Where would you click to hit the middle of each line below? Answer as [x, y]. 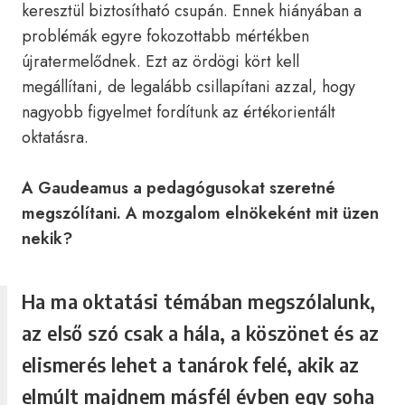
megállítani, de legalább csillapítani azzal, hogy [188, 87]
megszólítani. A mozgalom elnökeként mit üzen [200, 213]
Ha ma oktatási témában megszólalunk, [199, 301]
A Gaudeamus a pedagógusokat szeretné [179, 188]
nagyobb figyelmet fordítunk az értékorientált [179, 112]
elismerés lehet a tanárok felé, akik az [191, 364]
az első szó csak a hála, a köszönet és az [201, 333]
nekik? [47, 239]
